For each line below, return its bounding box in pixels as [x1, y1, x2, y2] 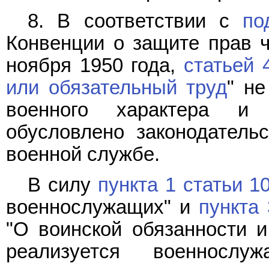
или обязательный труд [6, 77, 228, 99]
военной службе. [6, 144, 160, 166]
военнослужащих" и [6, 196, 199, 218]
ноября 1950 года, [6, 55, 184, 77]
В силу [28, 174, 98, 196]
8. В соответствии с [28, 10, 243, 32]
